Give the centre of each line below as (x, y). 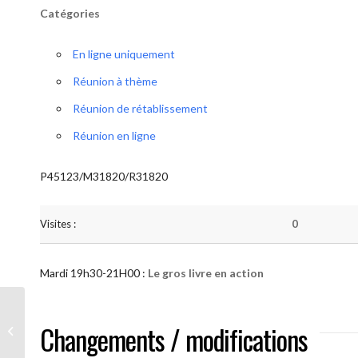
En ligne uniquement (124, 54)
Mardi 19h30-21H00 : (94, 273)
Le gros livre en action (206, 273)
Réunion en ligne (114, 135)
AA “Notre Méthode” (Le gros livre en (114, 322)
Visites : (58, 224)
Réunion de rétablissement (140, 108)
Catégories (70, 13)
